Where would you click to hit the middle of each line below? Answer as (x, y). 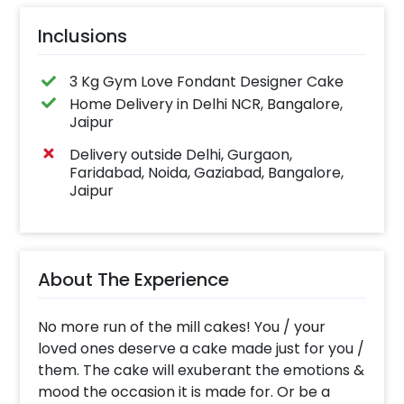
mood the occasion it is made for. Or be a (184, 391)
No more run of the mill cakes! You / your (182, 326)
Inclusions (83, 37)
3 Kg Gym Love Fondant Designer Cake (206, 82)
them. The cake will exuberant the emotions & (202, 370)
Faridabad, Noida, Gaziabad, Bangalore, (206, 172)
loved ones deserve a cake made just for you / (202, 348)
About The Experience (134, 279)
